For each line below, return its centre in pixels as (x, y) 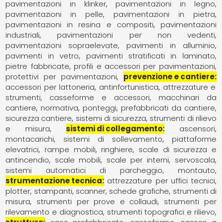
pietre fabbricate (37, 66)
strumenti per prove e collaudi (97, 201)
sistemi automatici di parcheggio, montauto (110, 170)
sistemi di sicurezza (111, 118)
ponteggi (100, 108)
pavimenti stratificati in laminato (150, 55)
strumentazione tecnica (54, 180)
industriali (23, 35)
